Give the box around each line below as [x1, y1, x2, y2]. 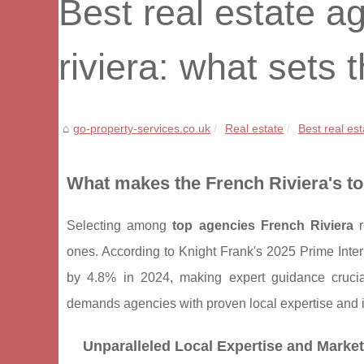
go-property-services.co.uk [73, 122, 210, 135]
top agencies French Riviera [172, 219, 354, 232]
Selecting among [67, 219, 173, 232]
